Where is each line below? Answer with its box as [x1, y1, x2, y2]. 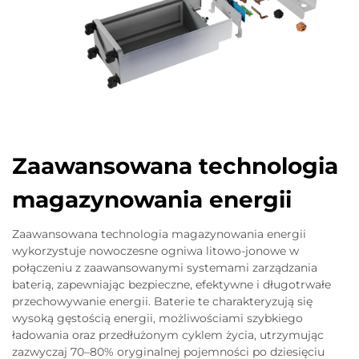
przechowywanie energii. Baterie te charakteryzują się [12, 294, 313, 309]
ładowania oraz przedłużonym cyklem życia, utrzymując [12, 328, 324, 343]
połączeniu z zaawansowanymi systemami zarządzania [12, 260, 317, 276]
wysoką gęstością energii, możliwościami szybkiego [12, 311, 303, 326]
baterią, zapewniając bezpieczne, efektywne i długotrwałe [12, 277, 331, 292]
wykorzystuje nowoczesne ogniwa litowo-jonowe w [12, 244, 299, 259]
